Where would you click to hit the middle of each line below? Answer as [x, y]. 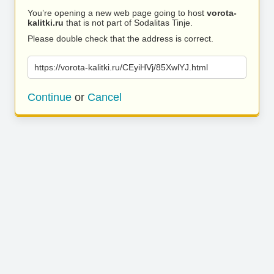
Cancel [105, 97]
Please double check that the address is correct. [120, 39]
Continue [50, 97]
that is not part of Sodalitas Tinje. [128, 23]
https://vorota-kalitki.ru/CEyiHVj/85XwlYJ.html [121, 67]
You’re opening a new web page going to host [117, 13]
